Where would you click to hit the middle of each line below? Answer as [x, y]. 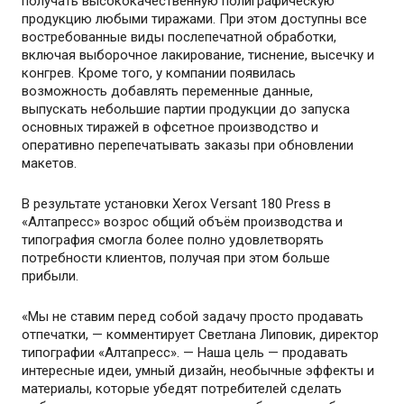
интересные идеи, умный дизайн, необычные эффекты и [198, 371]
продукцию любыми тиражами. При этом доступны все [195, 19]
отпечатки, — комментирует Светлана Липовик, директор [201, 335]
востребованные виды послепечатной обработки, [179, 37]
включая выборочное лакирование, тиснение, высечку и [198, 55]
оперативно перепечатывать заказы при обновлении [188, 145]
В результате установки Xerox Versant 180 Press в [177, 204]
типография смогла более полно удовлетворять [173, 240]
